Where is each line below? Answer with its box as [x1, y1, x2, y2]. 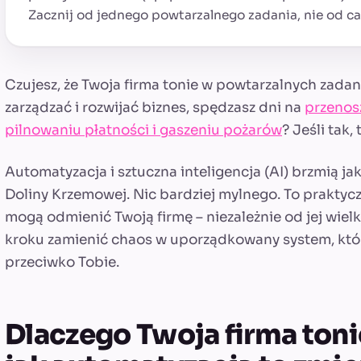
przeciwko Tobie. [5, 254, 119, 272]
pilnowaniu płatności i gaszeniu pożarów [5, 122, 282, 139]
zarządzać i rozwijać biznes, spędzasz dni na [5, 99, 305, 117]
